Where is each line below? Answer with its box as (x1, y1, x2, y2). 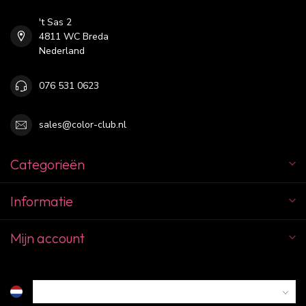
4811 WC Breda (39, 29, 109, 43)
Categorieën (10, 155, 85, 173)
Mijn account (10, 229, 85, 247)
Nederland (39, 44, 85, 57)
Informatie (10, 192, 73, 210)
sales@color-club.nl (39, 118, 126, 132)
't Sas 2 (39, 15, 72, 29)
